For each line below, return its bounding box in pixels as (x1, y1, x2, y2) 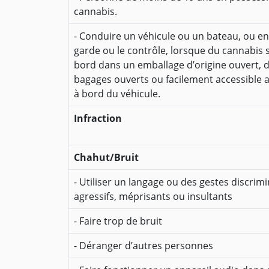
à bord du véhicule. (74, 87, 160, 101)
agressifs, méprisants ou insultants (74, 190, 232, 204)
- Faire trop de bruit (74, 214, 162, 228)
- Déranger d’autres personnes (74, 239, 213, 253)
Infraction (74, 112, 122, 125)
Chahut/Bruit (74, 151, 139, 165)
